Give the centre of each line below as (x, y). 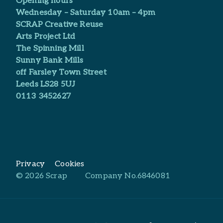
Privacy (31, 164)
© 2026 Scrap (42, 176)
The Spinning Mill (50, 49)
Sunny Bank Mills (50, 61)
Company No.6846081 (126, 176)
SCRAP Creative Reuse (60, 25)
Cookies (70, 164)
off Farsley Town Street (61, 73)
